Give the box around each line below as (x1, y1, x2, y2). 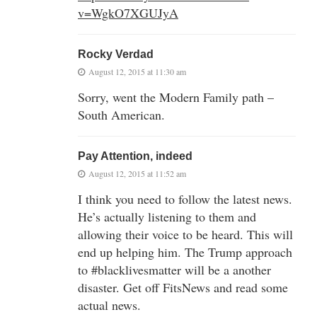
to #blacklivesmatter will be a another (78, 260, 271, 278)
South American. (78, 105, 165, 123)
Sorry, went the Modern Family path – (78, 88, 274, 105)
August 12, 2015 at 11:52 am (88, 167, 186, 179)
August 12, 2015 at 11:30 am (88, 65, 186, 77)
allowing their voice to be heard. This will (78, 225, 293, 243)
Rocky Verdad (78, 47, 154, 60)
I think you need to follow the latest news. (78, 190, 292, 207)
